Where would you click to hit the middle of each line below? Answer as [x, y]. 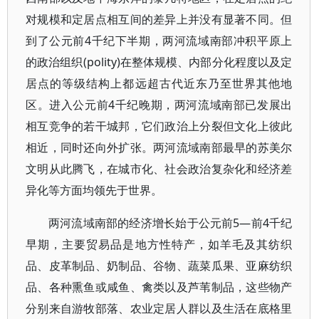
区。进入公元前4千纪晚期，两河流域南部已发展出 [159, 105]
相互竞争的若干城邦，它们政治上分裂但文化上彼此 [159, 126]
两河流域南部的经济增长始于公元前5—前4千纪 [171, 223]
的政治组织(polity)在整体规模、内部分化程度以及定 [159, 62]
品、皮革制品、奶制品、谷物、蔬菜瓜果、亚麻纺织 [159, 266]
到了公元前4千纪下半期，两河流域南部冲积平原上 [159, 41]
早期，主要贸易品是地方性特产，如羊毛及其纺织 [159, 244]
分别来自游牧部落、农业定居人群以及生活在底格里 [159, 308]
